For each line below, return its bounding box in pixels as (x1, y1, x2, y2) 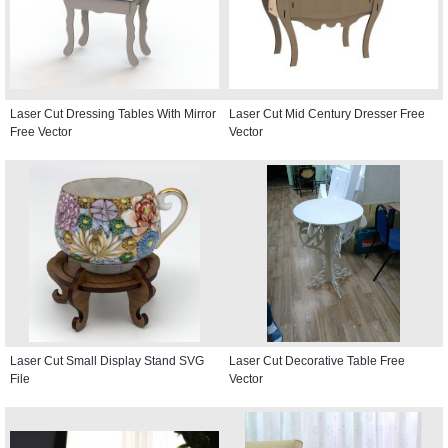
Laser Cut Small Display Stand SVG (10, 353, 204, 368)
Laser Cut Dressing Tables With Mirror (10, 106, 216, 121)
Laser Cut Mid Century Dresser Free (229, 106, 425, 121)
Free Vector (10, 124, 72, 139)
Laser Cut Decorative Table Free (229, 353, 405, 368)
